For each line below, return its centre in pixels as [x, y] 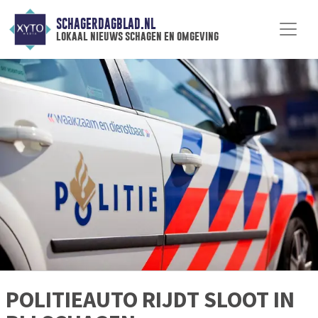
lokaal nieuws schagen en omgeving [137, 36]
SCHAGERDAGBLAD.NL [105, 24]
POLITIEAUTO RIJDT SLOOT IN [150, 300]
